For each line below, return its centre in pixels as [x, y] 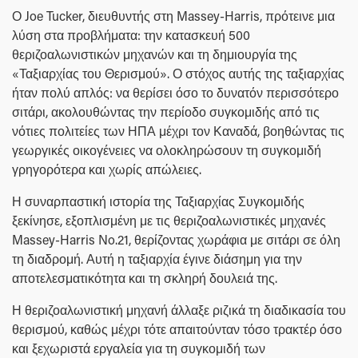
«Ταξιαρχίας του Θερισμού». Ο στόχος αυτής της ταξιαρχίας [178, 74]
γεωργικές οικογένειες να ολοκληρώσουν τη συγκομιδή [167, 150]
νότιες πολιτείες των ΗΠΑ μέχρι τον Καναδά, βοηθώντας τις [178, 131]
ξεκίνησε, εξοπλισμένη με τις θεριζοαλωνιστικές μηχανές [169, 221]
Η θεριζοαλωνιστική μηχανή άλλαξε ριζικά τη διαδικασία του [179, 310]
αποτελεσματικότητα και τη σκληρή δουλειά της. [145, 278]
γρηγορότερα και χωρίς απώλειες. [107, 169]
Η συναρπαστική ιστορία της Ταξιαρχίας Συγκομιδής [158, 201]
